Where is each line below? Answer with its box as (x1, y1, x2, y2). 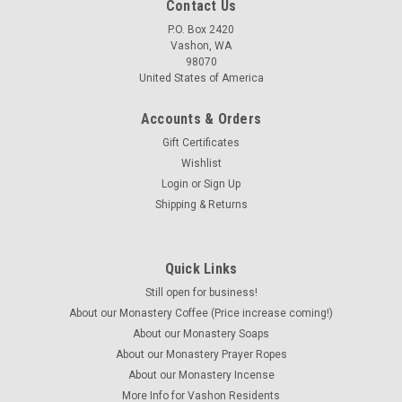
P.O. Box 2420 (168, 22, 234, 36)
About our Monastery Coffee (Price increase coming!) (69, 306, 333, 319)
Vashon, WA (170, 39, 232, 52)
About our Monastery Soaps (133, 327, 269, 340)
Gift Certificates (162, 135, 240, 149)
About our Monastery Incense (127, 368, 275, 381)
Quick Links (164, 259, 238, 277)
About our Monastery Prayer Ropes (115, 347, 287, 361)
